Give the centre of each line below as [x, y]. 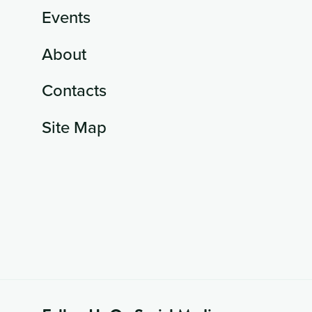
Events [66, 17]
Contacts [74, 90]
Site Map [74, 126]
